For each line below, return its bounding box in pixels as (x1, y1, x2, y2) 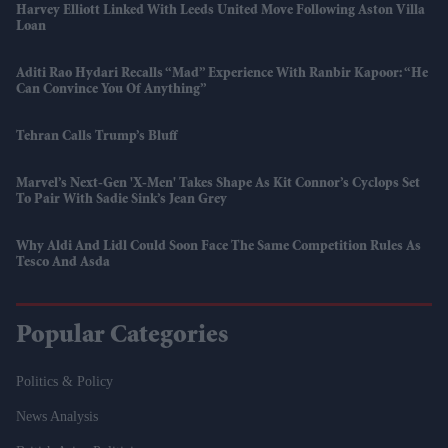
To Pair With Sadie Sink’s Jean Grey (16, 193, 227, 208)
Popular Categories (16, 324, 228, 351)
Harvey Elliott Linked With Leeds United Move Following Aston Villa (16, 4, 425, 19)
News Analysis (16, 409, 98, 425)
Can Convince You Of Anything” (16, 83, 207, 98)
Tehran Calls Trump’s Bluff (16, 130, 177, 145)
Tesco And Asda (16, 256, 110, 271)
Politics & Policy (16, 374, 113, 390)
